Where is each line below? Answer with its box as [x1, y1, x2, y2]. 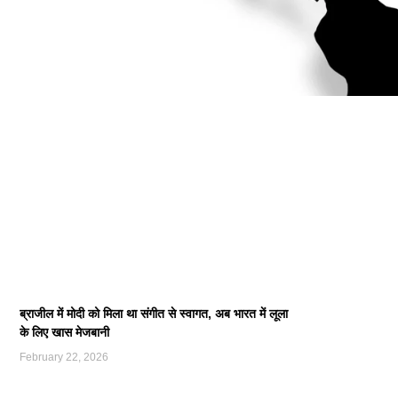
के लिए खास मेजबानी [20, 324, 109, 339]
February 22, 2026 [20, 350, 108, 363]
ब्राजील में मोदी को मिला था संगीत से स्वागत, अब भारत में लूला [20, 306, 288, 321]
